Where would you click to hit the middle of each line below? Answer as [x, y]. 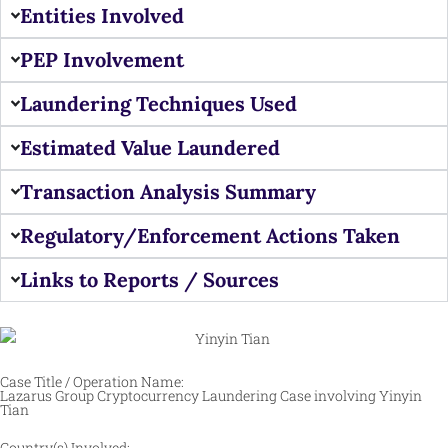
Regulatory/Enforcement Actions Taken [210, 235]
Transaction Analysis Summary [168, 191]
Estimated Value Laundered [150, 147]
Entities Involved [102, 15]
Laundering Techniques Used [159, 103]
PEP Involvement [102, 59]
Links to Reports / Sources [150, 279]
